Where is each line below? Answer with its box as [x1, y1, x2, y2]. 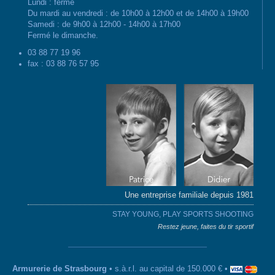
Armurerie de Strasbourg [12, 264, 107, 273]
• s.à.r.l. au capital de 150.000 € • [107, 264, 230, 273]
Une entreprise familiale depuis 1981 [125, 190, 254, 199]
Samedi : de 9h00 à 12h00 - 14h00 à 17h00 [28, 20, 180, 29]
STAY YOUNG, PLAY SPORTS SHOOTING [112, 209, 254, 219]
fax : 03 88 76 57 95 [28, 59, 99, 68]
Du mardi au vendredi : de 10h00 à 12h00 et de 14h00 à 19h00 [28, 9, 249, 18]
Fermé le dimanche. [28, 31, 98, 40]
